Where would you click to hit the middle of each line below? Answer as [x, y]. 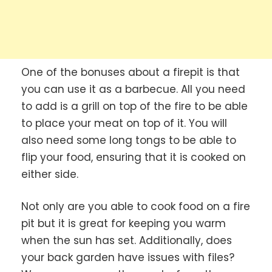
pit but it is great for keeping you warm [124, 224]
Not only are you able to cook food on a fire [136, 207]
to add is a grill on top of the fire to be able [134, 106]
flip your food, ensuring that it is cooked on [134, 157]
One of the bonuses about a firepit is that [131, 72]
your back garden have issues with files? [128, 258]
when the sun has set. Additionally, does [127, 241]
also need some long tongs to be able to [129, 140]
